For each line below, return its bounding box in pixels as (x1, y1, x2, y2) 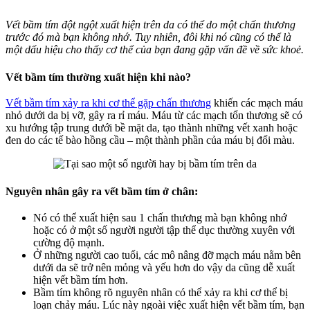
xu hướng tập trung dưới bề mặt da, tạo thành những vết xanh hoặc (6, 122, 298, 134)
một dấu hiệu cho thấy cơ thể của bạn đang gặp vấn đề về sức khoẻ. (6, 43, 304, 55)
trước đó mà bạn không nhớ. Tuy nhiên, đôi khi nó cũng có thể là (6, 30, 291, 43)
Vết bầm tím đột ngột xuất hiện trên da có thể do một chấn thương (6, 18, 295, 30)
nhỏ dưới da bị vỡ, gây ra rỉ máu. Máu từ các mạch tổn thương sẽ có (6, 109, 302, 122)
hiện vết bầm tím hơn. (33, 273, 128, 286)
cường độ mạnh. (33, 236, 104, 248)
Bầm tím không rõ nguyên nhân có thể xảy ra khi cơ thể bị (33, 286, 288, 298)
